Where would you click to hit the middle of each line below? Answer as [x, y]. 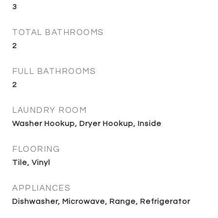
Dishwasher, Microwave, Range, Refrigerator [101, 201]
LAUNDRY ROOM [49, 110]
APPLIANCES [41, 188]
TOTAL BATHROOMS [58, 32]
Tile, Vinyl [31, 162]
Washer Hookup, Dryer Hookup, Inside [87, 123]
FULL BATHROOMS [54, 71]
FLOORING [36, 149]
